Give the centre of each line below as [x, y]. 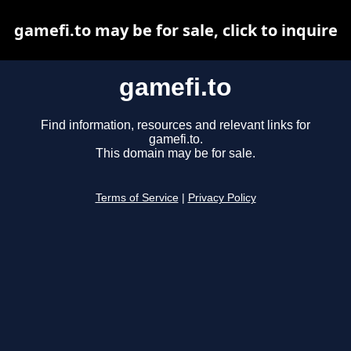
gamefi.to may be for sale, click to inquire [175, 30]
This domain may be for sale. [175, 154]
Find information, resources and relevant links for [175, 125]
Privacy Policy [222, 198]
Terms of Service [137, 198]
